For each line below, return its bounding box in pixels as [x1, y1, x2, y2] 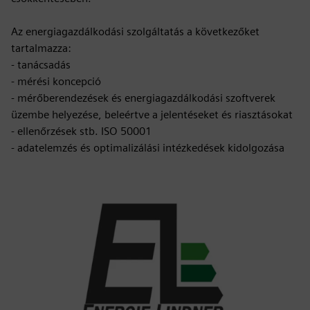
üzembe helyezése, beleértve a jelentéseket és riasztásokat [11, 108, 293, 121]
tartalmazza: [11, 42, 71, 55]
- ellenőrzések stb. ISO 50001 [11, 125, 152, 138]
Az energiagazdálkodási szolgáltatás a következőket [11, 25, 259, 38]
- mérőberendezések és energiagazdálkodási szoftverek [11, 91, 275, 104]
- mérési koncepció [11, 75, 101, 88]
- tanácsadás [11, 58, 71, 71]
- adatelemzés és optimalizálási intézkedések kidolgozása [11, 141, 284, 154]
